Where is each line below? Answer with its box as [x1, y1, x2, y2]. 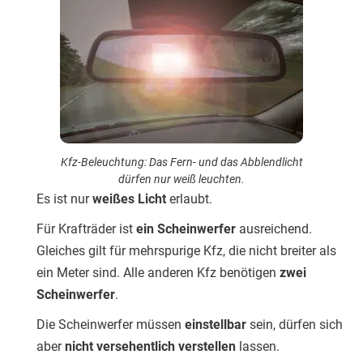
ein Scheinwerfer [136, 220, 239, 237]
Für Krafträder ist [36, 220, 136, 237]
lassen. [236, 338, 280, 354]
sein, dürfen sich [250, 316, 343, 332]
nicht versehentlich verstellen [65, 338, 236, 354]
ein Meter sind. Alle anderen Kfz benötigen [36, 264, 280, 280]
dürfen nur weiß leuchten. [118, 172, 245, 186]
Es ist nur [36, 190, 92, 207]
